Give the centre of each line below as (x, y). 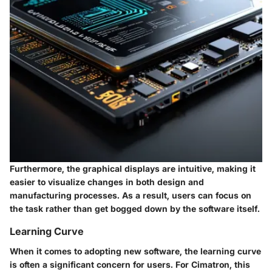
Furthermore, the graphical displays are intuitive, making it (133, 169)
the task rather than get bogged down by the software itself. (135, 209)
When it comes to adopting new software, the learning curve (135, 251)
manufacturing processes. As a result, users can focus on (131, 195)
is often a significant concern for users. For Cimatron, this (130, 264)
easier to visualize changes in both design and (107, 182)
